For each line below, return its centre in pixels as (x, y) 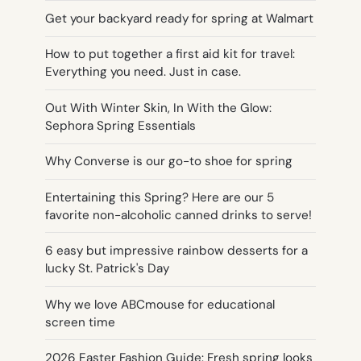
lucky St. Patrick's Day (107, 269)
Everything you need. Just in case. (143, 72)
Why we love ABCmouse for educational (160, 304)
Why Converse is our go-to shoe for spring (169, 162)
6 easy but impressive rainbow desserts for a (176, 251)
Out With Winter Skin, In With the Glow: (158, 108)
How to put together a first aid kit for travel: (170, 54)
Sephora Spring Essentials (120, 125)
